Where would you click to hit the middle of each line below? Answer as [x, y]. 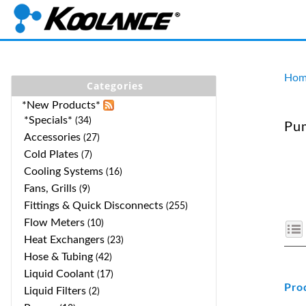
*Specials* [48, 120]
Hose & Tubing [58, 257]
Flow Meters [54, 223]
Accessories [52, 137]
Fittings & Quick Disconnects [94, 206]
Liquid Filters [55, 291]
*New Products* [61, 105]
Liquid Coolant [59, 274]
